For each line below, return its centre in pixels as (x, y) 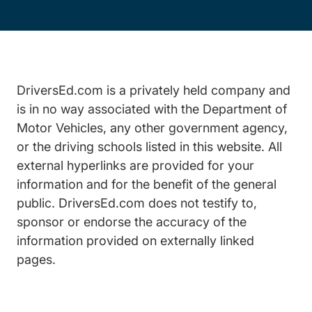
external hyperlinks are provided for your (135, 165)
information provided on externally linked (135, 241)
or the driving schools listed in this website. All (149, 147)
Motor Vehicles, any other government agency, (152, 128)
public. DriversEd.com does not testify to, (137, 203)
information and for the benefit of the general (147, 184)
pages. (36, 259)
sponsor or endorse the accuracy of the (132, 222)
